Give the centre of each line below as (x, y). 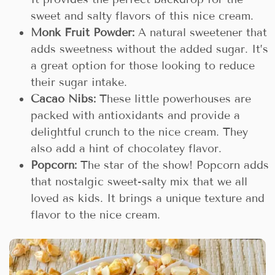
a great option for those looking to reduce (143, 66)
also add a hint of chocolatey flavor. (126, 149)
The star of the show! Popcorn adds (173, 165)
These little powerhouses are (173, 99)
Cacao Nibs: (63, 99)
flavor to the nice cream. (95, 215)
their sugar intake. (79, 83)
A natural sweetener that (201, 33)
